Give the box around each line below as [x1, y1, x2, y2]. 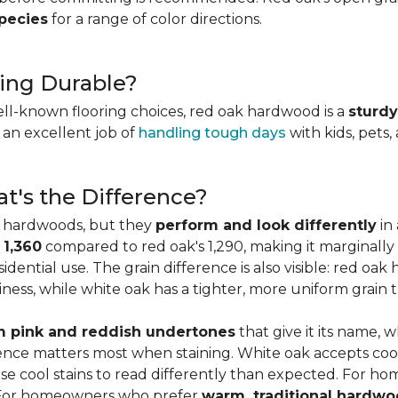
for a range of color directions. [48, 11, 262, 28]
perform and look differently [155, 217, 377, 234]
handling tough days [139, 124, 286, 141]
